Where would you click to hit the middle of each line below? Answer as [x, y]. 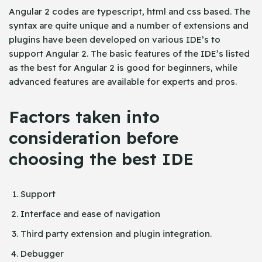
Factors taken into [84, 116]
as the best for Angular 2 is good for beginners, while [123, 67]
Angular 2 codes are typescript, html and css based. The [130, 11]
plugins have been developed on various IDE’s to [115, 39]
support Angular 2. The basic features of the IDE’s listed [129, 53]
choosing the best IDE [101, 158]
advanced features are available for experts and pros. [123, 81]
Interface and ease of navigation [90, 213]
